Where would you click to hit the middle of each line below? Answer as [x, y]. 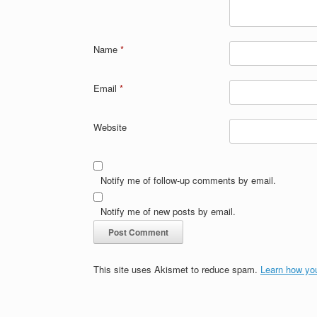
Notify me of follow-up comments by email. [188, 180]
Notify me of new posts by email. [168, 211]
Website [110, 127]
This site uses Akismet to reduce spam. [177, 269]
